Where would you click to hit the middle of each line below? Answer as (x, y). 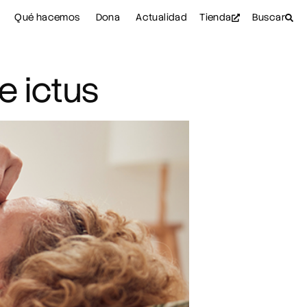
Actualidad (162, 17)
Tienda (216, 17)
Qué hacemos (47, 17)
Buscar (268, 17)
